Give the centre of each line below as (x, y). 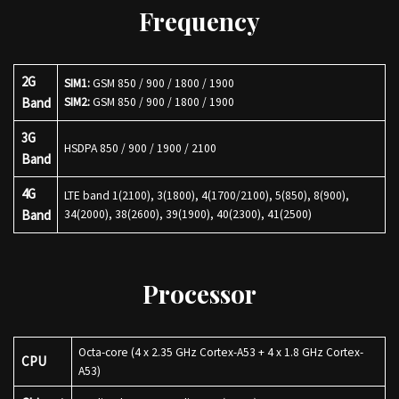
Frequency (199, 21)
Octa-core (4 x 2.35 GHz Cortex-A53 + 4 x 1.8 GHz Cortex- (220, 352)
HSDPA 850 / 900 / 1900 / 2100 (142, 148)
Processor (199, 293)
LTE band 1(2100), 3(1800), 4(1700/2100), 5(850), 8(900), (206, 195)
